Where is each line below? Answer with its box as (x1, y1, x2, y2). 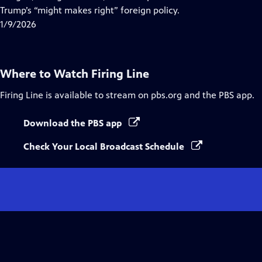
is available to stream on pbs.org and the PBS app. (43, 89, 254, 101)
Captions (80, 4, 117, 15)
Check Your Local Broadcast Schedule (23, 141, 187, 152)
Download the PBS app (23, 118, 124, 129)
